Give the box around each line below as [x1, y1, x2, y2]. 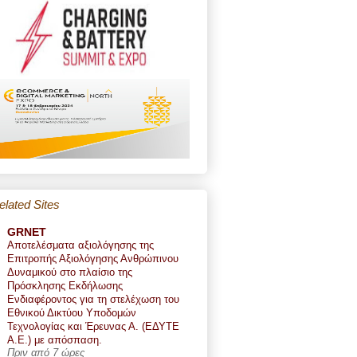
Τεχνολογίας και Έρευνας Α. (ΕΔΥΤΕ [7, 320, 179, 332]
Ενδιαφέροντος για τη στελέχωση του [7, 292, 179, 305]
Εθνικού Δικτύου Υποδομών [7, 306, 136, 319]
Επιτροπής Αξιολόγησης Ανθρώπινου [7, 252, 178, 265]
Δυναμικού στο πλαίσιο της [7, 265, 132, 278]
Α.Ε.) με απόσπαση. [7, 333, 102, 346]
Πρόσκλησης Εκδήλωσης [7, 279, 123, 292]
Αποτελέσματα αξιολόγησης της [7, 238, 154, 251]
